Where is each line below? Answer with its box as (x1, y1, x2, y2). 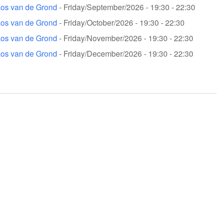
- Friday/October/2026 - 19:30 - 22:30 (57, 17, 185, 29)
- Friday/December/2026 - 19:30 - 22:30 (57, 48, 193, 60)
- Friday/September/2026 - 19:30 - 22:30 (57, 1, 195, 13)
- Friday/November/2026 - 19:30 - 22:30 (57, 32, 193, 44)
